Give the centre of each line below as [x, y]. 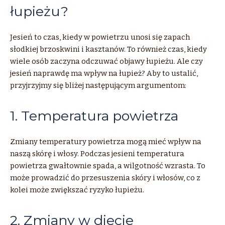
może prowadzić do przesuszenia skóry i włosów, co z [105, 178]
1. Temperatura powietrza [94, 116]
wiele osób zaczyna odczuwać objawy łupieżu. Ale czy [106, 61]
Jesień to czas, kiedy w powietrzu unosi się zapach [100, 37]
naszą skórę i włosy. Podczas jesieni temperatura [97, 153]
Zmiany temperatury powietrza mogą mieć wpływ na [106, 141]
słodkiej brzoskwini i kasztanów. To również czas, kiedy [108, 49]
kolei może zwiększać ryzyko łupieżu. [77, 190]
